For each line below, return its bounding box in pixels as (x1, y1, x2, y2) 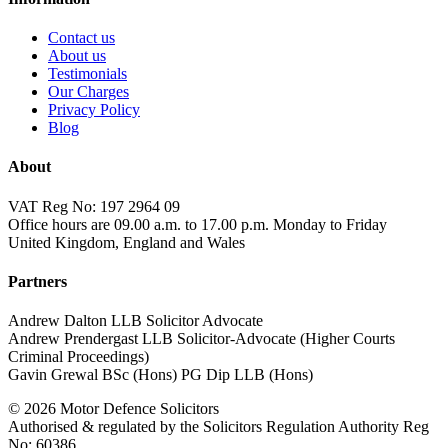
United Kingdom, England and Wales (8, 233, 245, 251)
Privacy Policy (48, 101, 140, 119)
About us (48, 47, 106, 65)
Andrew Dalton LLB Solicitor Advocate (8, 312, 263, 330)
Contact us (48, 29, 115, 47)
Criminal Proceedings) (8, 348, 149, 366)
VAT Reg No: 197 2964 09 (8, 197, 180, 215)
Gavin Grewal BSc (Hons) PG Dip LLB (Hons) (8, 366, 313, 384)
